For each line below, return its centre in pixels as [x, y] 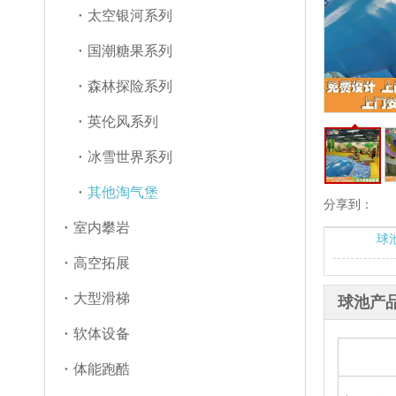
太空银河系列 [130, 15]
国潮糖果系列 [130, 51]
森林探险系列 [130, 86]
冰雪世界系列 [130, 157]
